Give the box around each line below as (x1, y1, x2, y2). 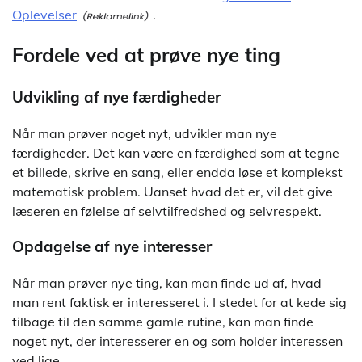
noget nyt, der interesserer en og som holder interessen (12, 333, 343, 350)
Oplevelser (12, 6, 77, 23)
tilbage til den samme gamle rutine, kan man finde (12, 314, 314, 330)
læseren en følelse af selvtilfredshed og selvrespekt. (12, 202, 322, 219)
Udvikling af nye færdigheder (12, 86, 221, 107)
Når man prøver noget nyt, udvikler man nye (12, 124, 277, 141)
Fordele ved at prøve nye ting (12, 42, 280, 67)
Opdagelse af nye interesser (12, 237, 212, 257)
